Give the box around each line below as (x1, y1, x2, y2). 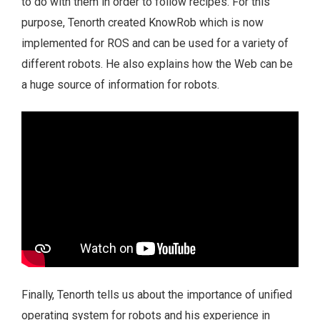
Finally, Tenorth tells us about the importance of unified (21, 288, 292, 302)
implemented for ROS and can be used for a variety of (21, 36, 289, 50)
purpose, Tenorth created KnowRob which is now (21, 15, 264, 29)
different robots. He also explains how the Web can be (21, 56, 293, 71)
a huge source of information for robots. (21, 77, 219, 91)
